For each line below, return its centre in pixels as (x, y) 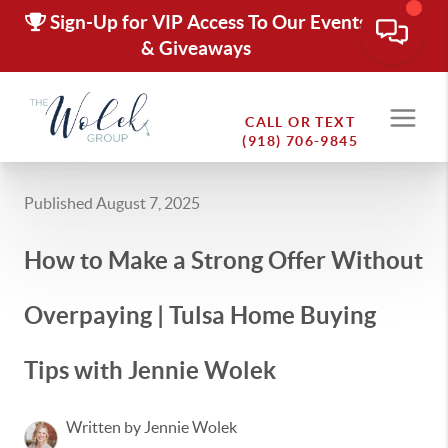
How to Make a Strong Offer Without (223, 260)
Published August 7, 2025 (112, 203)
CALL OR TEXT (300, 122)
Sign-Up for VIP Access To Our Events (206, 22)
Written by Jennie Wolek (151, 427)
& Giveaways (195, 48)
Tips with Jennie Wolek (150, 370)
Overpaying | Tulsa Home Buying (200, 315)
